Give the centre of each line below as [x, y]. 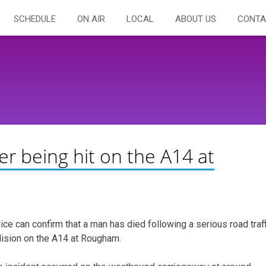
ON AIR [91, 19]
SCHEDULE [35, 19]
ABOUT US [196, 19]
